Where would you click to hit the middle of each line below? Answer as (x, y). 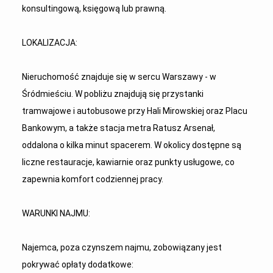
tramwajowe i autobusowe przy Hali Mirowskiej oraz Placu (134, 111)
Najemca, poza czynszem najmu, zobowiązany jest (122, 247)
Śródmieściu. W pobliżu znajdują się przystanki (112, 94)
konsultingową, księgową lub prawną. (94, 9)
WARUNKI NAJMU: (56, 213)
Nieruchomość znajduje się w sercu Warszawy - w (119, 77)
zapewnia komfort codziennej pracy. (92, 179)
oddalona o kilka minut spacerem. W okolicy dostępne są (131, 145)
